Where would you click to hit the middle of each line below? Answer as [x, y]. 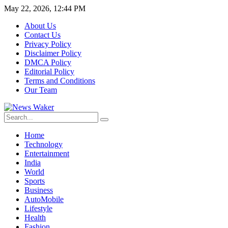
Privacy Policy [48, 44]
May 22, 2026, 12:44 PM [45, 8]
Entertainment [47, 153]
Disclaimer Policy [53, 53]
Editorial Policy [49, 72]
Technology [44, 144]
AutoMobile [44, 199]
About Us [40, 26]
